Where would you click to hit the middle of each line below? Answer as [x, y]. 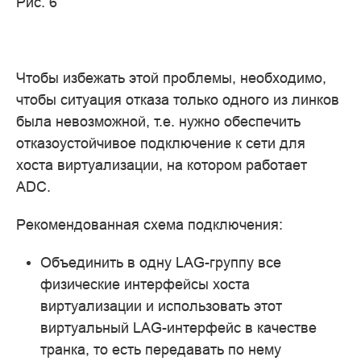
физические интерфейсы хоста [145, 284]
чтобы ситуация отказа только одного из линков [178, 100]
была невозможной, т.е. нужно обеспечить [158, 122]
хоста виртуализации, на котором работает [162, 165]
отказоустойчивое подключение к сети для [161, 143]
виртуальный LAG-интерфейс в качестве [178, 328]
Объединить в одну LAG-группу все [161, 263]
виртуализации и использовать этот [161, 306]
